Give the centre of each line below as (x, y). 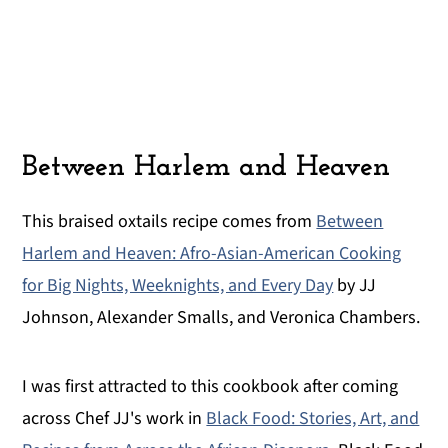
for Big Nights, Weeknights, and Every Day (178, 286)
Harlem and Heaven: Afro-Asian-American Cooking (212, 254)
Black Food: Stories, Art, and (313, 419)
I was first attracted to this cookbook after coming (210, 387)
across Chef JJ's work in (114, 419)
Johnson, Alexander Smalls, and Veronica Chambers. (221, 318)
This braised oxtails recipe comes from (169, 222)
